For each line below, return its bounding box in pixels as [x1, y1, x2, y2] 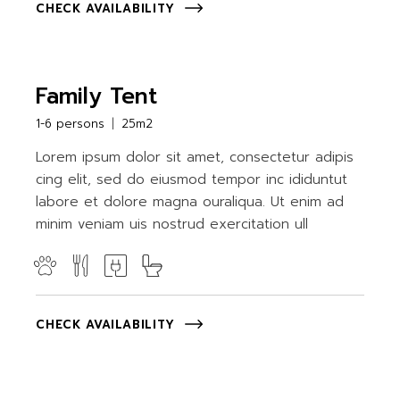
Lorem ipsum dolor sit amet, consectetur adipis [36, 147, 354, 167]
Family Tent [36, 79, 158, 113]
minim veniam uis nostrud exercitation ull [36, 214, 309, 234]
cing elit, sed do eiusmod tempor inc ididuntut [36, 170, 348, 189]
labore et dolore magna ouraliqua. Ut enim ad [36, 192, 345, 212]
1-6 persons [36, 115, 105, 132]
